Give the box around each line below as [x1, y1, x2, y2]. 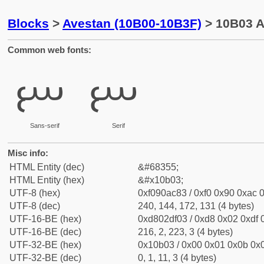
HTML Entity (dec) [9, 162, 84, 172]
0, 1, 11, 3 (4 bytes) [138, 253, 216, 263]
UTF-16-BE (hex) [9, 214, 81, 224]
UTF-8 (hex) [9, 188, 60, 198]
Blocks [8, 16, 49, 30]
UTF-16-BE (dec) [9, 227, 81, 237]
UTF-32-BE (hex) [9, 240, 81, 250]
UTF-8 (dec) [9, 201, 60, 211]
